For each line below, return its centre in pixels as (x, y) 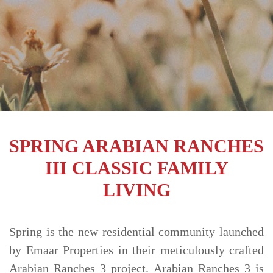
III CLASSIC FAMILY (136, 168)
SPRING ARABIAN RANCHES (136, 146)
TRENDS (32, 14)
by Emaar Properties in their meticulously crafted (136, 250)
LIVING (136, 190)
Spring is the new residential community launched (136, 232)
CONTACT (37, 41)
